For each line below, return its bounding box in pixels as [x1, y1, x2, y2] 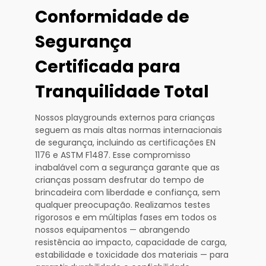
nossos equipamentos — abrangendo [35, 223, 190, 236]
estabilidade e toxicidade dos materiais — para [35, 248, 229, 261]
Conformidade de [35, 5, 189, 28]
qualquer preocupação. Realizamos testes [35, 198, 210, 211]
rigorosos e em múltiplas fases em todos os [35, 211, 217, 223]
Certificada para [35, 55, 180, 78]
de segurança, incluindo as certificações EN [35, 136, 216, 148]
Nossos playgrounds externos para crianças [35, 111, 215, 123]
